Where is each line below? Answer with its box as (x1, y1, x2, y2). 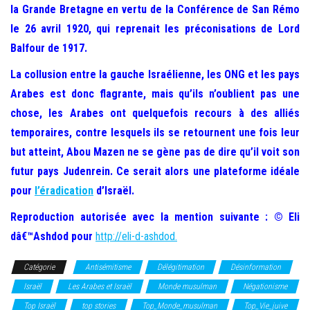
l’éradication (35, 184, 93, 197)
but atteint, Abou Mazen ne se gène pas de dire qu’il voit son (10, 145, 300, 158)
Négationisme (243, 282, 287, 291)
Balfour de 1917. (10, 42, 87, 55)
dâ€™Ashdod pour (10, 230, 93, 243)
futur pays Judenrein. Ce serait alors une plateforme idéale (10, 165, 300, 178)
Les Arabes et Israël (68, 282, 131, 291)
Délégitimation (157, 262, 204, 272)
